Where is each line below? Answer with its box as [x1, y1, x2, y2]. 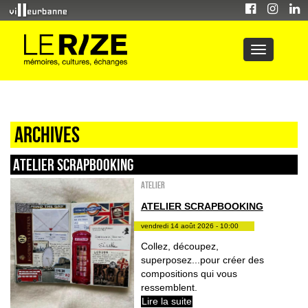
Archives [14, 122, 80, 146]
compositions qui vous [140, 267, 237, 279]
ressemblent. [140, 281, 200, 293]
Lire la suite [141, 295, 192, 307]
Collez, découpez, [140, 240, 219, 252]
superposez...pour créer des [140, 254, 264, 265]
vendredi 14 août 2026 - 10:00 [140, 221, 239, 230]
